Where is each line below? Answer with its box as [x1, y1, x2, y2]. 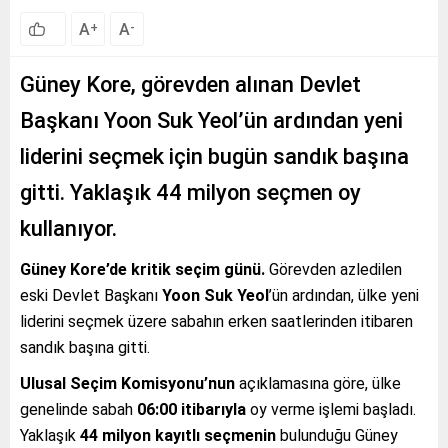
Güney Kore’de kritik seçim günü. [20, 259, 265, 279]
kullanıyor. [20, 215, 117, 241]
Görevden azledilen [265, 259, 402, 279]
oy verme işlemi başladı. [246, 399, 416, 419]
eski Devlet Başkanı [20, 285, 162, 305]
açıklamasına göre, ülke [235, 373, 401, 393]
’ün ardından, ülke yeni [269, 285, 419, 305]
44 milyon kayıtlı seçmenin [80, 425, 276, 445]
